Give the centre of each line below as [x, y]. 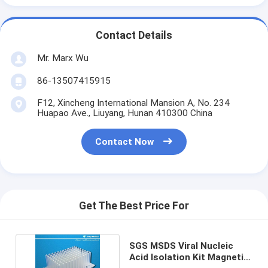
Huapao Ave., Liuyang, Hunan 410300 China [124, 113]
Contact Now [125, 142]
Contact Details [134, 36]
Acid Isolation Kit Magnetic [189, 257]
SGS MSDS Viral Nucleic [181, 246]
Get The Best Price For [134, 206]
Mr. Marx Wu [63, 58]
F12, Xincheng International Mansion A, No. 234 [133, 103]
